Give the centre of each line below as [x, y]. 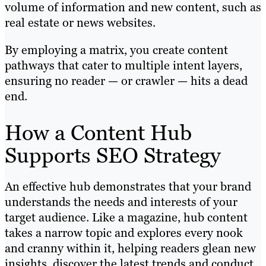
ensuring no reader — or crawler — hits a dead [126, 80]
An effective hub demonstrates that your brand [128, 186]
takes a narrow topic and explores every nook [124, 232]
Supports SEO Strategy [113, 155]
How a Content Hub [98, 132]
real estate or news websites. [82, 22]
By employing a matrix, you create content [116, 50]
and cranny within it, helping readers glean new [130, 248]
